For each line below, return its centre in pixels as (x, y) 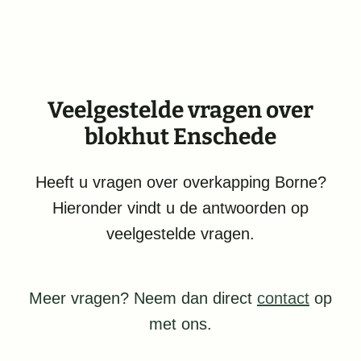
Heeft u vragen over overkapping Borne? (180, 183)
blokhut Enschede (180, 137)
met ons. (180, 324)
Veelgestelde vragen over (180, 110)
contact (283, 299)
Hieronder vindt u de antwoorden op (180, 208)
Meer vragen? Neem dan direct (143, 299)
